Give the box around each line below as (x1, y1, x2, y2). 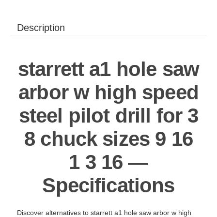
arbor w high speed (18, 80, 199, 104)
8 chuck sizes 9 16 (24, 127, 193, 150)
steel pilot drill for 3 (18, 104, 199, 127)
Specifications (42, 173, 175, 197)
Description (17, 22, 65, 33)
